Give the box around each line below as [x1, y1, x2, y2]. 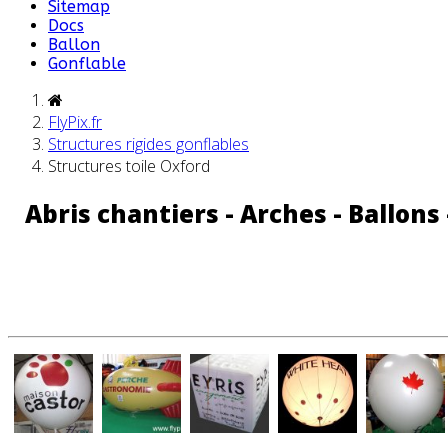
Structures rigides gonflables [48, 133, 249, 155]
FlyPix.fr [48, 111, 102, 133]
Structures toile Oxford [48, 155, 210, 177]
